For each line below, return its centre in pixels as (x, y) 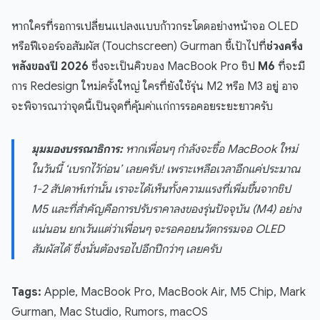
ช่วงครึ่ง (285, 47)
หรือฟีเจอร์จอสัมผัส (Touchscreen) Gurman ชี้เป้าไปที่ (139, 47)
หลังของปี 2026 (50, 67)
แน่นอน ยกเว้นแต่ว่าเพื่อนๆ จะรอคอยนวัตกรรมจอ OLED (158, 230)
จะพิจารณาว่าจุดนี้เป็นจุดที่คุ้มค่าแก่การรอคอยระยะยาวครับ (142, 107)
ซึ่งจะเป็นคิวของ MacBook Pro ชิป (173, 67)
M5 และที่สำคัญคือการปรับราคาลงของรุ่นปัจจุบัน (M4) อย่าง (166, 210)
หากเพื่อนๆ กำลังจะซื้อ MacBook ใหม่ (210, 150)
